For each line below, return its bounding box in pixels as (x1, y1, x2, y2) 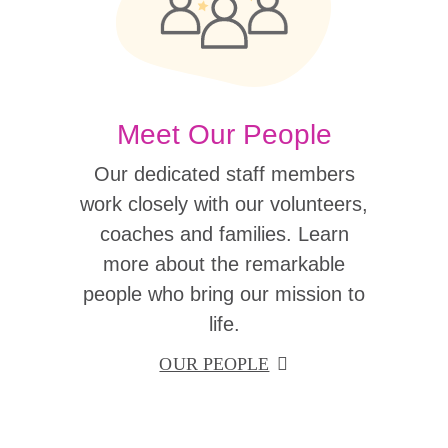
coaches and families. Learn (99, 223, 349, 245)
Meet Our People (116, 119, 332, 150)
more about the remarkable (103, 253, 345, 275)
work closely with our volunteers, (80, 193, 368, 215)
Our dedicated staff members (93, 163, 355, 185)
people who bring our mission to (83, 283, 365, 305)
